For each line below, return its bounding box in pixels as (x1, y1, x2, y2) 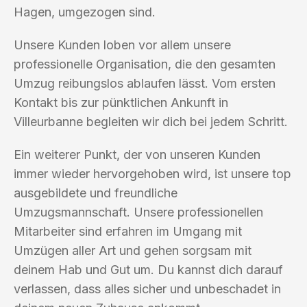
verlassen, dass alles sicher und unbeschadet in (14, 281, 281, 296)
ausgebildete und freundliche (14, 185, 177, 200)
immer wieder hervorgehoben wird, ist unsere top (14, 166, 291, 181)
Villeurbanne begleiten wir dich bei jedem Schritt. (14, 114, 288, 129)
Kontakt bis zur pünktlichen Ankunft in (14, 95, 228, 110)
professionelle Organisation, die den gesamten (14, 56, 275, 71)
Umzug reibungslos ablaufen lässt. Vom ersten (14, 75, 275, 90)
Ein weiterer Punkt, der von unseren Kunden (14, 147, 260, 162)
